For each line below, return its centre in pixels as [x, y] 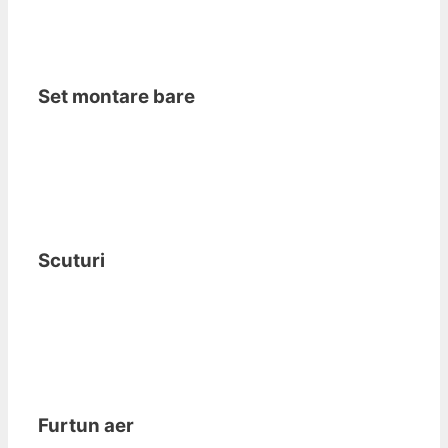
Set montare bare [116, 96]
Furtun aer [86, 425]
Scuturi [71, 261]
